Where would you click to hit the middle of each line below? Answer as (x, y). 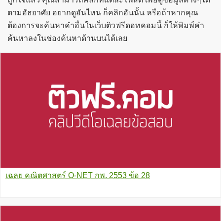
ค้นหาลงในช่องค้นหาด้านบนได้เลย (67, 38)
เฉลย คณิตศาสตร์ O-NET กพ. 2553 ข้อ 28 (78, 176)
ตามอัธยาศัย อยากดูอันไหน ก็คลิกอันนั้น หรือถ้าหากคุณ (103, 13)
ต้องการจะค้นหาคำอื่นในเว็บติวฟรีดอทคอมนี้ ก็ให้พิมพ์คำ (106, 25)
